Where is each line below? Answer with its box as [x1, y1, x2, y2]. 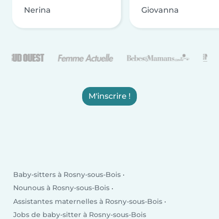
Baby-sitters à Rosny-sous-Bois [13, 170, 121, 179]
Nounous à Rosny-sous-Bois [13, 183, 110, 193]
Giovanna [141, 5, 179, 15]
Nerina [24, 5, 51, 15]
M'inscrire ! [88, 91, 131, 101]
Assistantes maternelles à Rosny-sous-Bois [13, 197, 163, 206]
